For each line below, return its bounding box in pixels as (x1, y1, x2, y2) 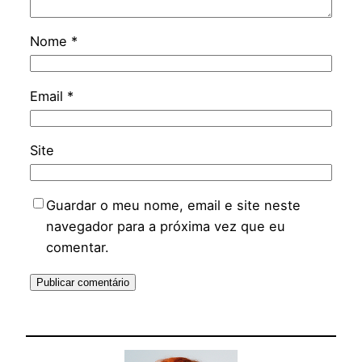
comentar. (45, 238, 109, 255)
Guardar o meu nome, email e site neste (45, 196, 301, 213)
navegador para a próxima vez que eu (45, 217, 285, 234)
